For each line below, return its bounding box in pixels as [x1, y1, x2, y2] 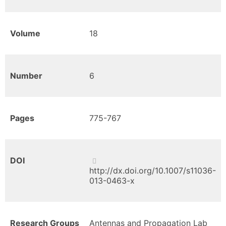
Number [10, 71, 42, 81]
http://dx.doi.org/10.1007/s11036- [89, 165, 216, 176]
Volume [10, 28, 40, 38]
